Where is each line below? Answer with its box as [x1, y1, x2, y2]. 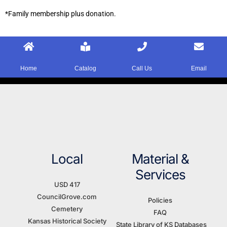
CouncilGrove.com [37, 193, 97, 201]
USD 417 [54, 180, 80, 189]
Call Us [132, 64, 152, 72]
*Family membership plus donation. [5, 9, 116, 18]
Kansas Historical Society [27, 217, 106, 225]
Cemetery [51, 205, 83, 213]
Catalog [74, 64, 96, 72]
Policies [148, 196, 172, 205]
